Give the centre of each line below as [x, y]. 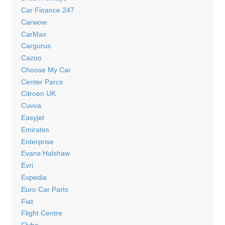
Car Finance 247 [47, 10]
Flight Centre [41, 213]
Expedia [34, 178]
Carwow [34, 22]
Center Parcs [42, 82]
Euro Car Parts [44, 189]
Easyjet [32, 118]
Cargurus [36, 46]
